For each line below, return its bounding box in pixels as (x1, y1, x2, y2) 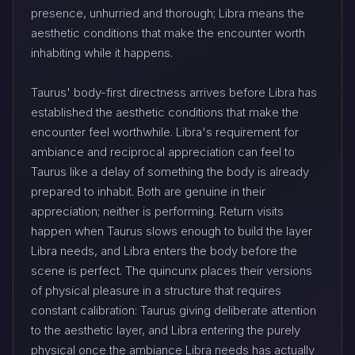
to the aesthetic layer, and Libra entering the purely (31, 323, 300, 338)
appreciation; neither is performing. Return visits (31, 204, 284, 219)
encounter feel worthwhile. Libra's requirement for (31, 124, 299, 140)
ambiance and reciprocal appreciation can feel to (31, 144, 295, 160)
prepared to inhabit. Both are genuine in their (31, 184, 265, 200)
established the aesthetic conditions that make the (31, 105, 299, 120)
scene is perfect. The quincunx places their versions (31, 263, 312, 279)
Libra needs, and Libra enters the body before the (31, 243, 297, 259)
